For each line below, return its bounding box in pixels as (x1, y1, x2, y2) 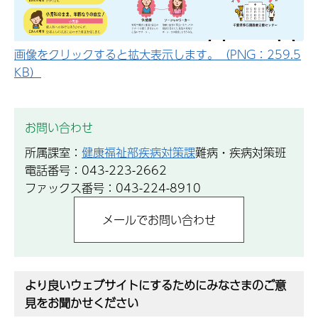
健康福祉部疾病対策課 (82, 143, 195, 161)
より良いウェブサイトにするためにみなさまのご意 (25, 276, 286, 295)
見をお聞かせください (25, 294, 138, 312)
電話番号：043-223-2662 (25, 160, 167, 179)
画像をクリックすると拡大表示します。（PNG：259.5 (14, 45, 301, 63)
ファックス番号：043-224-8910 (25, 178, 201, 197)
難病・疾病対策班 (195, 143, 286, 161)
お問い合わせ (25, 118, 93, 136)
